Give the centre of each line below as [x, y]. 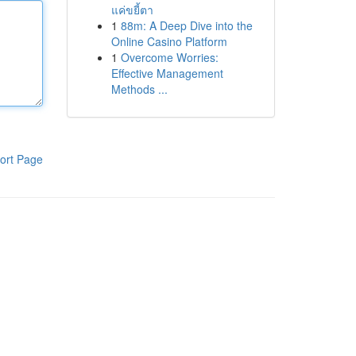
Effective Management [167, 73]
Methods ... [139, 89]
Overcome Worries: [169, 57]
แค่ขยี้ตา [132, 10]
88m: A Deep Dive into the [186, 25]
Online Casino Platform [169, 41]
